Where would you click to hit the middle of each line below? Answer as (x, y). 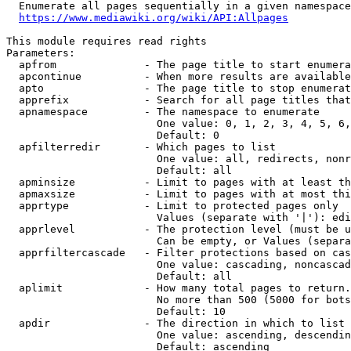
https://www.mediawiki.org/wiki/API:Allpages (154, 18)
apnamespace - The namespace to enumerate (163, 112)
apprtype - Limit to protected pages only (172, 206)
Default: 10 (116, 311)
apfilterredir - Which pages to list (141, 147)
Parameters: (41, 53)
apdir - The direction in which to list (175, 323)
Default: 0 (113, 135)
